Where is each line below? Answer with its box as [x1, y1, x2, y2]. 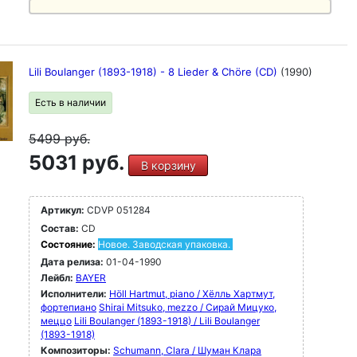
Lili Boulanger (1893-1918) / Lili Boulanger [74, 315, 260, 327]
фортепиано [41, 301, 96, 313]
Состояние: [41, 238, 98, 250]
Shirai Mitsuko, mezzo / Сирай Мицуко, [99, 301, 277, 313]
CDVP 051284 [84, 204, 151, 216]
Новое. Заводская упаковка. [98, 238, 230, 250]
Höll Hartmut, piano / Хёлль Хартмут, [109, 288, 275, 300]
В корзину [140, 159, 196, 172]
